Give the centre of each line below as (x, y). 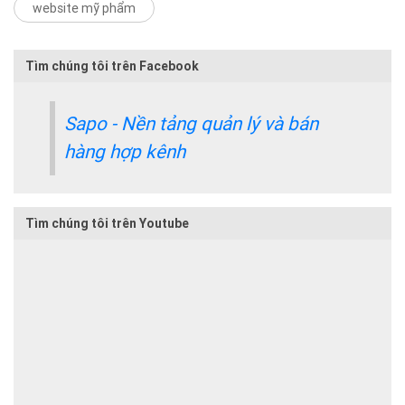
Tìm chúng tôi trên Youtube (107, 224)
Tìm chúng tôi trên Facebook (112, 66)
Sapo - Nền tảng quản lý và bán (191, 123)
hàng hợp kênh (125, 151)
